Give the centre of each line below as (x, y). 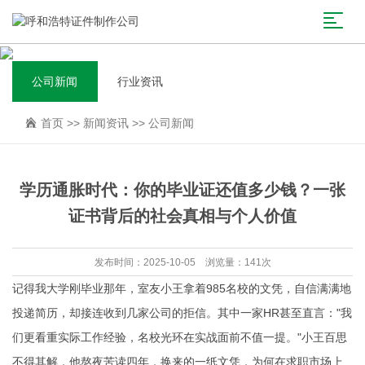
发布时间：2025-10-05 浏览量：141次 (182, 262)
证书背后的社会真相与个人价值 (182, 216)
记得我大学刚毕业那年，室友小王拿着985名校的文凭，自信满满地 (182, 288)
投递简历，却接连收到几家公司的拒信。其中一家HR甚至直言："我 (182, 313)
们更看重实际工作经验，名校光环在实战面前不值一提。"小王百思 (180, 337)
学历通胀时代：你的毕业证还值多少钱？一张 (182, 190)
